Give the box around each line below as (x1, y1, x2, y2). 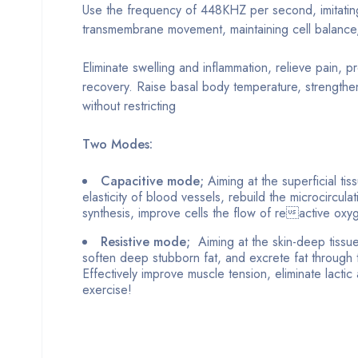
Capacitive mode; (101, 171, 204, 190)
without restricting (82, 96, 176, 115)
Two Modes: (82, 134, 153, 153)
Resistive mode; (101, 232, 198, 251)
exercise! (82, 280, 132, 299)
